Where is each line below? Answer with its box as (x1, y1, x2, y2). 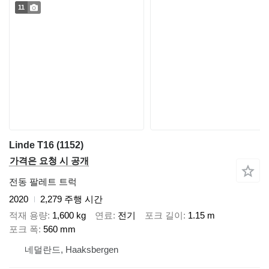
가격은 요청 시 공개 (10, 156, 89, 166)
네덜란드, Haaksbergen (25, 244, 118, 255)
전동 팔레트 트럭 (9, 177, 77, 187)
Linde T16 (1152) (9, 140, 83, 151)
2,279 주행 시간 (40, 194, 103, 205)
